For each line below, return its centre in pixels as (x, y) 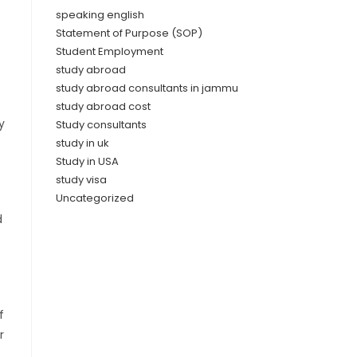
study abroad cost (103, 106)
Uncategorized (95, 198)
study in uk (82, 143)
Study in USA (87, 161)
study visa (81, 179)
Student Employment (110, 51)
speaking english (100, 14)
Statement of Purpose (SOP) (129, 33)
